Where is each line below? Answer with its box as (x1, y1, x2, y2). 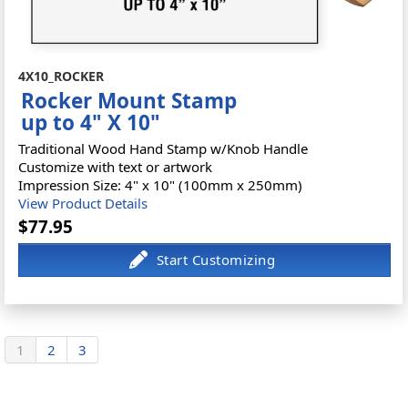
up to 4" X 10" (21, 107, 161, 137)
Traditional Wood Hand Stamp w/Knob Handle (18, 138, 309, 158)
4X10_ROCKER (18, 66, 105, 85)
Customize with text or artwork (18, 157, 213, 176)
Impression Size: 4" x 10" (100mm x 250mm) (18, 175, 303, 194)
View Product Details (18, 193, 148, 212)
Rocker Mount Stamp (21, 86, 238, 115)
